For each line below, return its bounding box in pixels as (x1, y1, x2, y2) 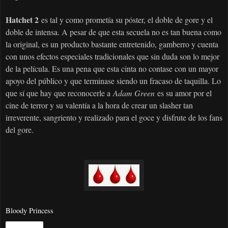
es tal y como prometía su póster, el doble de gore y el (39, 14, 213, 25)
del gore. (6, 124, 36, 135)
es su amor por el (155, 88, 212, 99)
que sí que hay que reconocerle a (6, 88, 113, 99)
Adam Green (113, 88, 155, 99)
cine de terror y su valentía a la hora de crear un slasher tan (6, 100, 193, 111)
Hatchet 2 (6, 14, 39, 26)
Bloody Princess (6, 205, 53, 215)
